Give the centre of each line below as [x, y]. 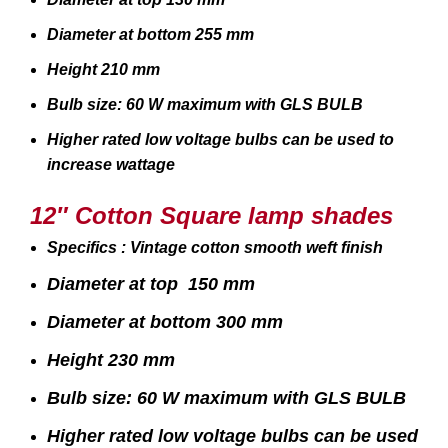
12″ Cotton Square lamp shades [211, 216]
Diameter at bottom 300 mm [165, 322]
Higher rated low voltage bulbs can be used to [220, 140]
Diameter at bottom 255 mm [150, 35]
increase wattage [111, 165]
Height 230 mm [113, 360]
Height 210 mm [105, 70]
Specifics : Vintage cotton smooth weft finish [215, 248]
